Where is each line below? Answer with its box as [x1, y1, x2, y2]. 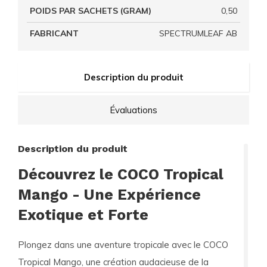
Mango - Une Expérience [18, 186, 201, 203]
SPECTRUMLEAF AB [159, 28, 237, 39]
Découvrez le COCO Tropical [18, 166, 223, 183]
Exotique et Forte [18, 206, 148, 223]
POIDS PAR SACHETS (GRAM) [30, 5, 151, 16]
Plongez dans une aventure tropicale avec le [18, 239, 203, 250]
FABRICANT [30, 28, 79, 39]
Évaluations [110, 104, 157, 116]
